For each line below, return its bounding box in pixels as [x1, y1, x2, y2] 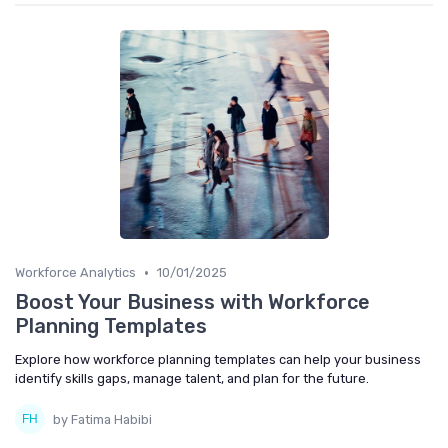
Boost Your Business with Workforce [15, 290, 370, 315]
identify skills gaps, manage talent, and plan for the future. [15, 371, 369, 387]
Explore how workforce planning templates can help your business [15, 352, 421, 368]
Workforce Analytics [15, 265, 136, 281]
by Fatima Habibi [53, 411, 152, 427]
